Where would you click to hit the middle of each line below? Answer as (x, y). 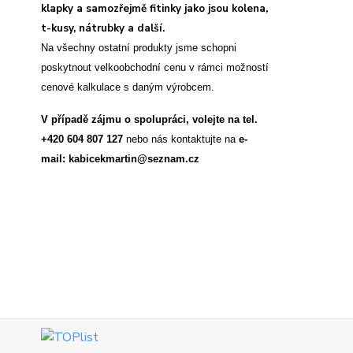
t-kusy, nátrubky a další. (103, 28)
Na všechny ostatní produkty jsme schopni (139, 47)
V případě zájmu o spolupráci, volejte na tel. (149, 119)
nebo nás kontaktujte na (181, 139)
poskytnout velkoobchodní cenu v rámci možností (155, 67)
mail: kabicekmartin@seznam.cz (120, 158)
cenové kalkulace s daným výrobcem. (129, 87)
